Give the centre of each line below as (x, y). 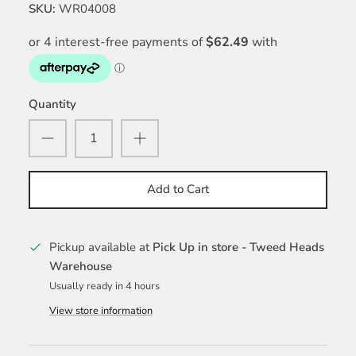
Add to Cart (178, 190)
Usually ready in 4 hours (104, 286)
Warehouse (81, 266)
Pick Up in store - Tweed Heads (238, 247)
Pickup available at (101, 247)
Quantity (52, 104)
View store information (101, 311)
